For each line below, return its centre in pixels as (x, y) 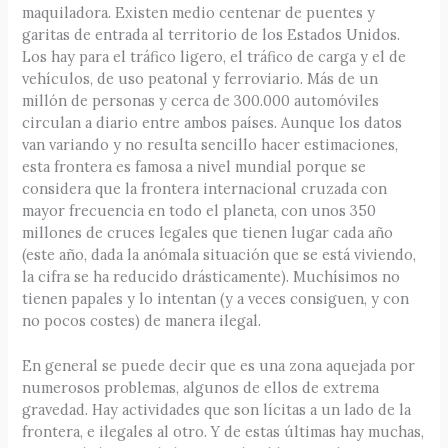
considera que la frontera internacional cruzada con (205, 188)
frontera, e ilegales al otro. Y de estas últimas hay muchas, (223, 432)
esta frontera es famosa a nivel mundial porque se (194, 166)
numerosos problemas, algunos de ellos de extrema (201, 388)
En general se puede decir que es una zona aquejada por (219, 366)
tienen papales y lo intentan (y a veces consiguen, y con (216, 298)
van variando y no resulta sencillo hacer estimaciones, (210, 144)
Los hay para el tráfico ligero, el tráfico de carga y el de (214, 56)
